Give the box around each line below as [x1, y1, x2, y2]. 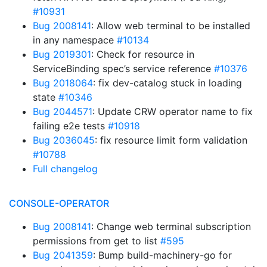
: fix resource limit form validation [95, 134, 247, 146]
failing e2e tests [33, 120, 108, 132]
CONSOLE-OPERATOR [9, 197, 109, 209]
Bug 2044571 [33, 105, 92, 117]
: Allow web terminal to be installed [91, 20, 250, 32]
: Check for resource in [91, 48, 194, 60]
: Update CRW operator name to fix [92, 105, 253, 117]
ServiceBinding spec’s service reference [33, 63, 214, 74]
